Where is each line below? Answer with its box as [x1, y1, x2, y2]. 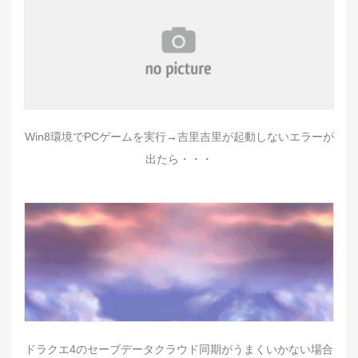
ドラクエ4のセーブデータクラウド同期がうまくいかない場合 [25, 343, 333, 356]
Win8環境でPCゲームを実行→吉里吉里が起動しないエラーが [24, 130, 334, 144]
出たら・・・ [145, 153, 213, 166]
